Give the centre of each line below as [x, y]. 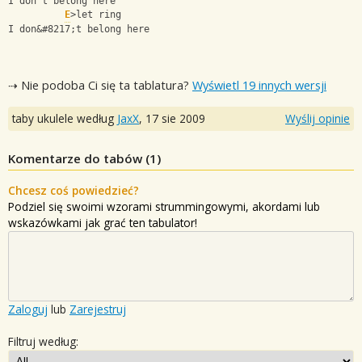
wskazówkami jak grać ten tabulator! [103, 223]
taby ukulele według [65, 119]
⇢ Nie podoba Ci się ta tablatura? [100, 85]
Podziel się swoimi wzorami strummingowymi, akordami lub [164, 207]
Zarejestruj [98, 309]
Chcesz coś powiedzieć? [74, 191]
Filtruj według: [43, 342]
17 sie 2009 [175, 119]
